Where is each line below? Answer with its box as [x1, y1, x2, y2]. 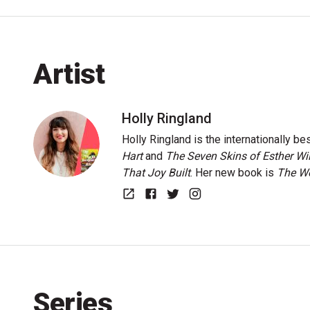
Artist [33, 58, 105, 91]
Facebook [150, 201, 198, 215]
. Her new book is [190, 166, 277, 179]
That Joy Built [122, 166, 190, 179]
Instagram [194, 201, 243, 215]
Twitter [172, 201, 206, 215]
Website [128, 201, 169, 215]
